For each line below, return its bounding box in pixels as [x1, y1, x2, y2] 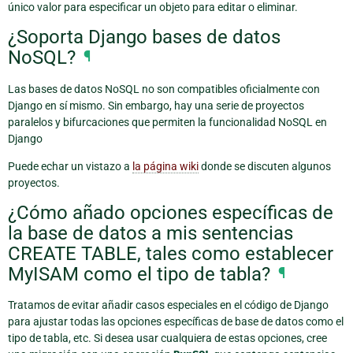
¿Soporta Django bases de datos [8, 26, 281, 49]
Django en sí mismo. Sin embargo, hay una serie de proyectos [8, 98, 304, 112]
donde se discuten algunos [199, 159, 331, 173]
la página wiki [132, 159, 199, 173]
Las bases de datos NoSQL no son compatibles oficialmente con [8, 82, 320, 95]
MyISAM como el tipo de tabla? [8, 263, 270, 286]
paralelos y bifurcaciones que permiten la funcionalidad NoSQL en [8, 115, 327, 128]
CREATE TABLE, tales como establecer [8, 243, 333, 266]
